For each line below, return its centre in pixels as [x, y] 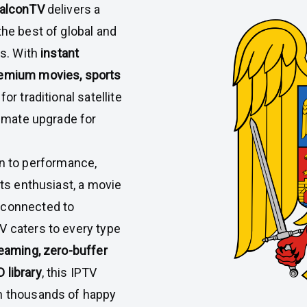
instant [59, 53]
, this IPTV [69, 272]
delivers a [72, 9]
